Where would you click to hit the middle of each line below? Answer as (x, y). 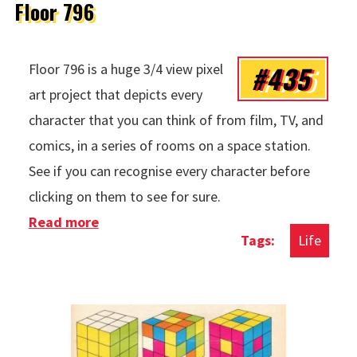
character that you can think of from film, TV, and (176, 120)
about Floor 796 (149, 222)
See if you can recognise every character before (169, 171)
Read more (63, 222)
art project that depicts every (115, 94)
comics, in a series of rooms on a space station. (169, 145)
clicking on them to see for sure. (126, 196)
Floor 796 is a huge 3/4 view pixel (126, 69)
